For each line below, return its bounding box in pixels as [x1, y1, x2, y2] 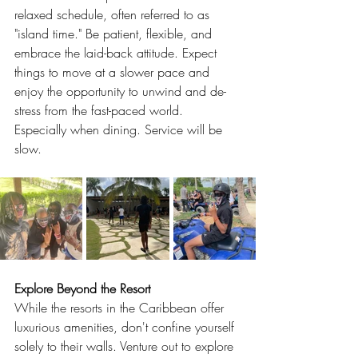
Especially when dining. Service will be [14, 121, 226, 138]
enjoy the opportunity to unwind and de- [14, 82, 226, 100]
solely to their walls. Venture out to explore [14, 337, 237, 355]
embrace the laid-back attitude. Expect [14, 44, 221, 62]
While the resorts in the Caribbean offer [14, 299, 228, 316]
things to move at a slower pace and [14, 63, 213, 81]
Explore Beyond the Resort [14, 280, 150, 297]
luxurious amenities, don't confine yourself [14, 318, 238, 336]
